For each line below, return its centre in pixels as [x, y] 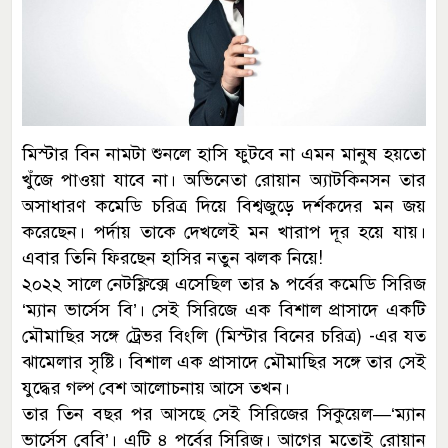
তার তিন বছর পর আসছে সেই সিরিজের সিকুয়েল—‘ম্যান [224, 413]
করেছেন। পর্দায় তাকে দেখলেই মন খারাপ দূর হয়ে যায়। [224, 231]
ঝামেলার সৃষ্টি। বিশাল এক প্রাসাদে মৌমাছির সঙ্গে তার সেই [224, 361]
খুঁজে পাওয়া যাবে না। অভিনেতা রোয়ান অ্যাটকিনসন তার [224, 179]
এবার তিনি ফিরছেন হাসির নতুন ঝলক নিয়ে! [172, 257]
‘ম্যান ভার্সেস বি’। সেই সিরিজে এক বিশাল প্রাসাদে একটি [224, 309]
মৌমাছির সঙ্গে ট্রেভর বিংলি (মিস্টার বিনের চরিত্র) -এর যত [224, 335]
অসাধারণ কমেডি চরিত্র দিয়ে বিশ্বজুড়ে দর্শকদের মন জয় [224, 205]
